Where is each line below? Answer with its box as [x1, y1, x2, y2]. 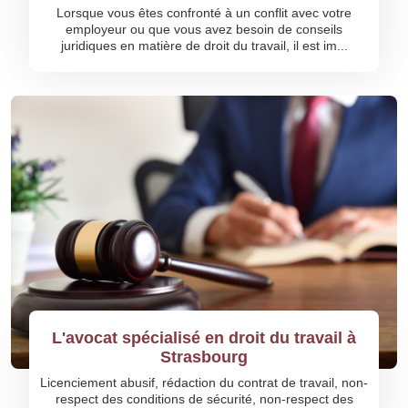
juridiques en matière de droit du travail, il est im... [60, 38, 348, 53]
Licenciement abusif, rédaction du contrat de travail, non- [40, 375, 368, 390]
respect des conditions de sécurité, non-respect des [55, 392, 353, 406]
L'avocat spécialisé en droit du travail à [52, 329, 356, 347]
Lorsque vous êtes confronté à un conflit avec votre [56, 5, 352, 20]
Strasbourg [160, 348, 248, 366]
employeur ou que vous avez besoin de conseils [66, 22, 342, 36]
